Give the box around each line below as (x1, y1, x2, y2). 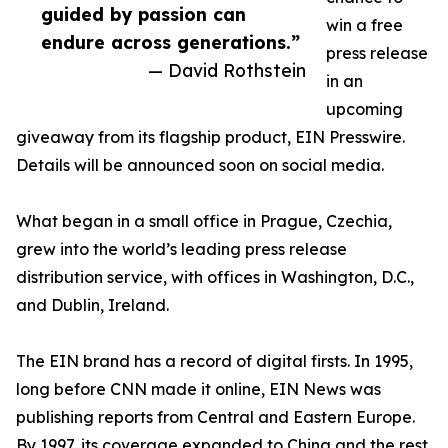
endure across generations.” (41, 31, 300, 53)
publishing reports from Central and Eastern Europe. (16, 407, 415, 427)
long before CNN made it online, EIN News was (16, 379, 381, 399)
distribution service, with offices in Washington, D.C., (16, 267, 414, 287)
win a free (326, 15, 403, 35)
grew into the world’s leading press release (16, 239, 347, 259)
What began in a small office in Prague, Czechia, (16, 211, 392, 231)
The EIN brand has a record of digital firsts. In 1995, (16, 351, 413, 371)
